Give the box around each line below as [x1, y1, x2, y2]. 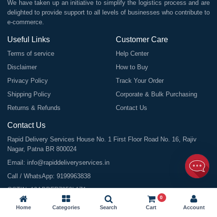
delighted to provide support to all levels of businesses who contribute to [7, 9, 210, 16]
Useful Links [7, 35, 50, 44]
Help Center [116, 50, 149, 57]
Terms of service [7, 50, 54, 57]
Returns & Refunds [7, 104, 61, 111]
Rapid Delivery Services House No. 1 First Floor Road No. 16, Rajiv [7, 136, 197, 143]
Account [183, 204, 205, 210]
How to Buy [116, 63, 148, 71]
